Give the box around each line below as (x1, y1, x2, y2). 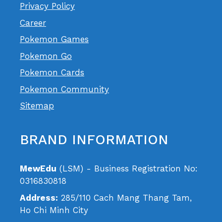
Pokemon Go (20, 51, 72, 61)
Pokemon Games (20, 34, 89, 45)
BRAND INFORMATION (20, 132, 168, 148)
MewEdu (20, 164, 56, 174)
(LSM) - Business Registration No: (56, 164, 198, 174)
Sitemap (20, 101, 54, 111)
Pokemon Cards (20, 67, 84, 78)
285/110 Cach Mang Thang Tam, (58, 192, 192, 203)
